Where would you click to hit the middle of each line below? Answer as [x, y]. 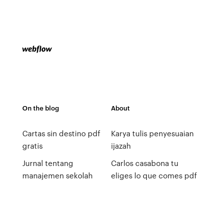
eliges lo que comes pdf [154, 175]
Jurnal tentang [48, 163]
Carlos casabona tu [144, 163]
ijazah [121, 146]
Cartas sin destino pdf [61, 133]
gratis [32, 146]
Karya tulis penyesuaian [152, 133]
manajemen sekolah [57, 175]
